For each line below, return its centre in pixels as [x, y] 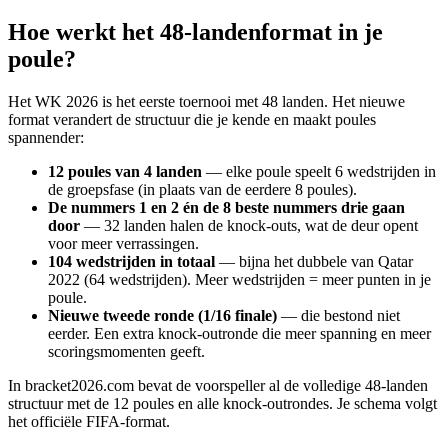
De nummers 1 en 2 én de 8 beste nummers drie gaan [226, 207]
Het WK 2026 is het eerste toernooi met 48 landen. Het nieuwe [206, 101]
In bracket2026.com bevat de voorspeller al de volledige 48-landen [218, 385]
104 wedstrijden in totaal [131, 261]
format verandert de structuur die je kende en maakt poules [192, 119]
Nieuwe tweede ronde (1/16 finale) [162, 315]
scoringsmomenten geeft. [126, 351]
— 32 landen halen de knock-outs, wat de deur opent [249, 225]
